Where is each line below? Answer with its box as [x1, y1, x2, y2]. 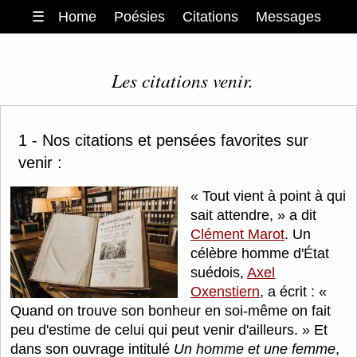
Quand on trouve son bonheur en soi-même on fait [10, 303, 331, 320]
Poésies [114, 8, 166, 25]
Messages [256, 8, 322, 25]
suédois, [190, 265, 247, 281]
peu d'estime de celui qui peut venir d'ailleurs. [10, 322, 302, 339]
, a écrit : [260, 284, 319, 300]
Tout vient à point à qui [198, 188, 346, 205]
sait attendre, [190, 207, 277, 224]
